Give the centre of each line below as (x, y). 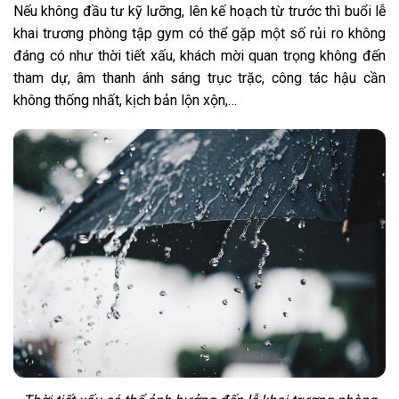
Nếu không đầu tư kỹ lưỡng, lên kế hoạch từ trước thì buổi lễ (199, 11)
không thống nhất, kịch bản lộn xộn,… (125, 100)
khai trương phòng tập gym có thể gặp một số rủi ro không (199, 33)
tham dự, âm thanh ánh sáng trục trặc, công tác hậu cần (199, 77)
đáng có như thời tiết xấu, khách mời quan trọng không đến (199, 55)
